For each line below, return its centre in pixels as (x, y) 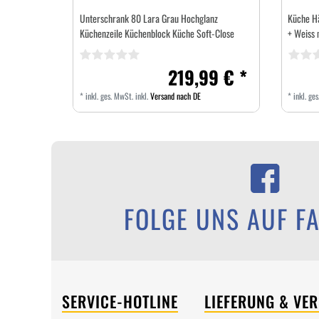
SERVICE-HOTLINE (120, 301)
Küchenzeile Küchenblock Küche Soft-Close (157, 33)
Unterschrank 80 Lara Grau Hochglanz (148, 18)
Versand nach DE (175, 95)
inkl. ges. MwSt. (109, 95)
